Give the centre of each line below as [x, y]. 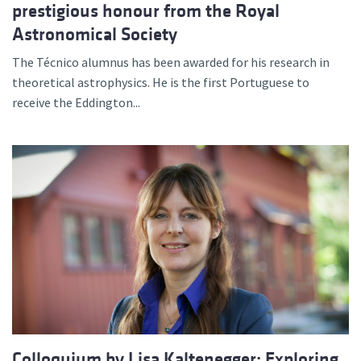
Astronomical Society [95, 35]
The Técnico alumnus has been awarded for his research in [171, 62]
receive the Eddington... [76, 103]
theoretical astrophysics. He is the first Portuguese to [161, 83]
